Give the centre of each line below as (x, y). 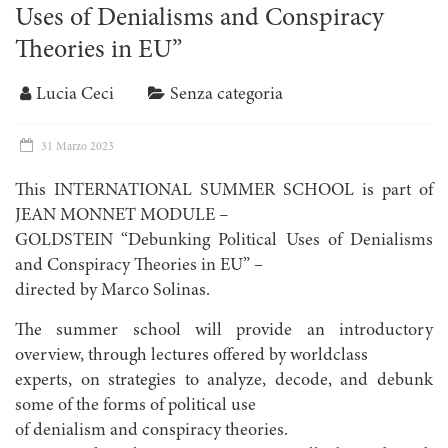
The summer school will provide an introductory (224, 331)
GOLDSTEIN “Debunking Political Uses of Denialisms (224, 241)
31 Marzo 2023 (77, 147)
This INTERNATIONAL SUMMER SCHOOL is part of (224, 191)
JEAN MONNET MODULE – (121, 216)
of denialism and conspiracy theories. (151, 431)
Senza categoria (226, 95)
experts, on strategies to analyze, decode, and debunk (224, 381)
